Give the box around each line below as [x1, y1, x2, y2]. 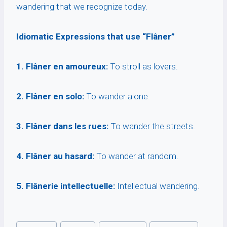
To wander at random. [94, 151, 178, 162]
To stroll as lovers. [108, 61, 178, 72]
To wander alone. [84, 91, 150, 102]
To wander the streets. [108, 121, 195, 132]
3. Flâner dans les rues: [16, 121, 108, 132]
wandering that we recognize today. [16, 2, 147, 12]
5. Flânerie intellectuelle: [16, 181, 115, 192]
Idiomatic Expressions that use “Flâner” [16, 31, 175, 42]
